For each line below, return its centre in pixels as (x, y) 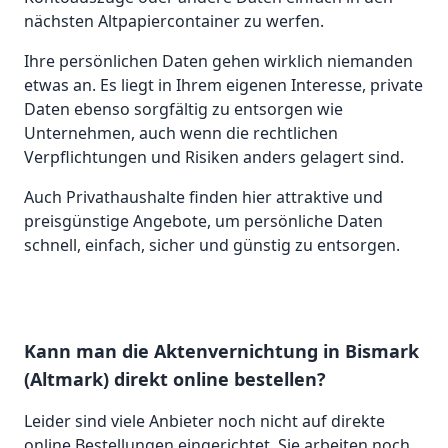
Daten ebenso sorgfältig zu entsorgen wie (183, 109)
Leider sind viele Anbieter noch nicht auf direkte (204, 421)
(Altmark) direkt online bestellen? (175, 379)
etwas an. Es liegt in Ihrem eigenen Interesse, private (223, 85)
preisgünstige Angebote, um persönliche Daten (203, 221)
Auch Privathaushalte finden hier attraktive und (203, 197)
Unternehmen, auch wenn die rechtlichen (181, 133)
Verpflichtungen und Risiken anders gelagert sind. (214, 157)
